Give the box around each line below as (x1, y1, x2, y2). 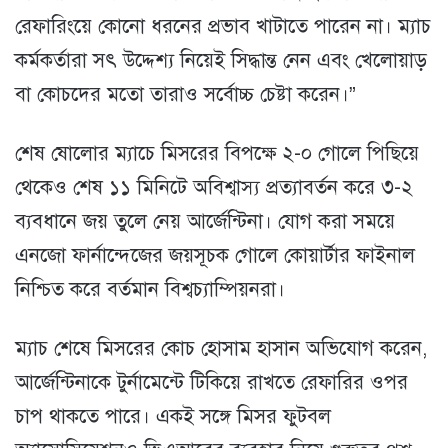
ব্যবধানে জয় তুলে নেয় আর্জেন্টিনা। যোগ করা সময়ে (15, 209, 395, 235)
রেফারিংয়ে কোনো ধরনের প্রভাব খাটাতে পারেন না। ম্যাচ (15, 14, 431, 40)
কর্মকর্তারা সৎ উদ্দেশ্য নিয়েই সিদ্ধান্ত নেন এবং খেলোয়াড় (15, 48, 427, 74)
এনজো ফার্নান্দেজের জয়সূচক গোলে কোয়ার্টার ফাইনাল (15, 243, 415, 269)
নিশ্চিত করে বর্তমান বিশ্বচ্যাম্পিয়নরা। (15, 277, 285, 303)
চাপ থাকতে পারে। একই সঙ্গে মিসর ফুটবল (15, 404, 331, 430)
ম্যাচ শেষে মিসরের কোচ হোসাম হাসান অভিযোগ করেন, (15, 336, 427, 362)
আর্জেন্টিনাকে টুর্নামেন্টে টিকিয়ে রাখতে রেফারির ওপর (15, 370, 408, 396)
